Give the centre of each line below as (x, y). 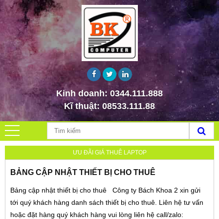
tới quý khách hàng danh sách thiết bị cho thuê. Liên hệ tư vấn (107, 202)
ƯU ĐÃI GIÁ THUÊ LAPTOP (109, 153)
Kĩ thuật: (83, 106)
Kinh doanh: (83, 93)
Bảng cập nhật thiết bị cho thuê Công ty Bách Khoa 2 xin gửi (105, 190)
